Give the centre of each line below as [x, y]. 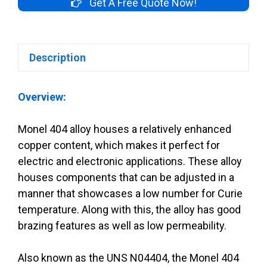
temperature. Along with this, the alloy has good [129, 210]
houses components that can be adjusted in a [126, 178]
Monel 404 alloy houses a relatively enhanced [125, 129]
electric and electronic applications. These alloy [130, 162]
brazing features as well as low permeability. [122, 226]
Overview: [42, 97]
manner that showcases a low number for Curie [130, 194]
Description [58, 58]
